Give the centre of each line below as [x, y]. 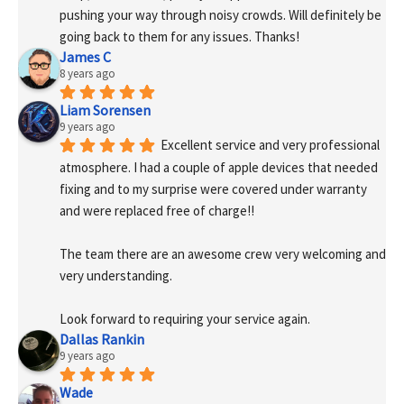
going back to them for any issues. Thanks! [179, 37]
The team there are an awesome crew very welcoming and [223, 254]
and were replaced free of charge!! [158, 210]
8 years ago [87, 74]
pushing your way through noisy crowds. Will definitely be [220, 15]
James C [85, 57]
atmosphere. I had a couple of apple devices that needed [219, 167]
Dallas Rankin [102, 340]
